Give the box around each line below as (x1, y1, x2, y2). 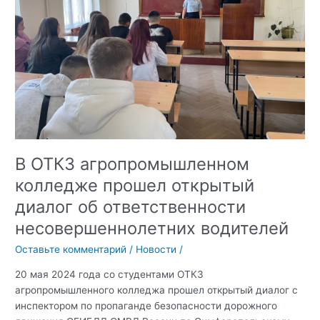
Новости (136, 243, 177, 255)
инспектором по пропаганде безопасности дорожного (15, 299, 278, 311)
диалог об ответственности (15, 196, 246, 218)
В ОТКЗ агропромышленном (15, 154, 250, 175)
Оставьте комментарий (15, 243, 127, 255)
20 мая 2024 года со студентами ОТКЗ (15, 268, 204, 280)
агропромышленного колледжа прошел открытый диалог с (15, 284, 299, 296)
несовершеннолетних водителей (15, 218, 289, 239)
